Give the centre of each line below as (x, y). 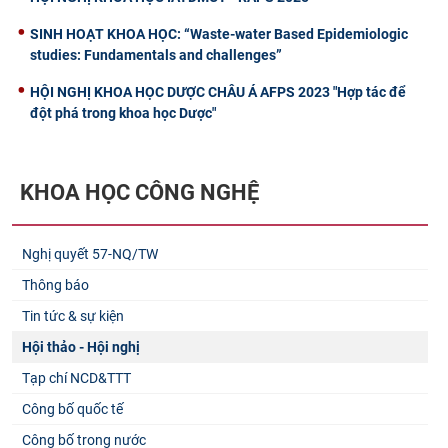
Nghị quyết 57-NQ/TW (90, 254)
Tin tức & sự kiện (73, 316)
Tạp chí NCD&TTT (76, 378)
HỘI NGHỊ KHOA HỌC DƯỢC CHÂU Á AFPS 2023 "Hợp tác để (218, 91)
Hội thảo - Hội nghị (81, 347)
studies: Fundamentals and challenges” (156, 54)
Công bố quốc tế (72, 409)
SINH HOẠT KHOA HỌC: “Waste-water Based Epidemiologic (219, 33)
